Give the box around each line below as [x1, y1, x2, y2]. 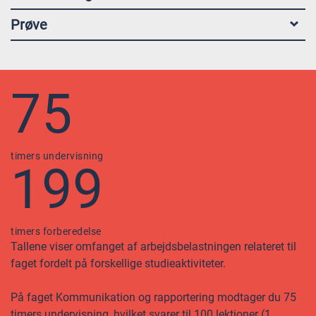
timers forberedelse [11, 226, 102, 237]
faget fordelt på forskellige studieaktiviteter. [11, 257, 226, 270]
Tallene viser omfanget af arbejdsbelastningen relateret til [11, 240, 296, 253]
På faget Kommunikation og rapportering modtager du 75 [11, 291, 296, 304]
